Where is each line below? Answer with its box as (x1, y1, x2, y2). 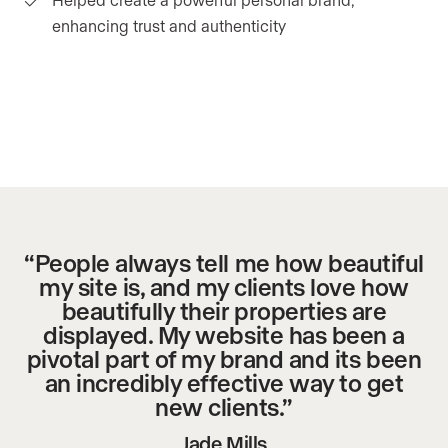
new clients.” (155, 392, 293, 422)
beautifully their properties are (61, 296, 387, 326)
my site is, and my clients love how (39, 272, 409, 302)
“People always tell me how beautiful (24, 248, 424, 278)
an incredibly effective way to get (44, 368, 404, 398)
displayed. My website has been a (43, 320, 405, 350)
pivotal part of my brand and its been (26, 344, 422, 374)
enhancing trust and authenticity (52, 16, 286, 36)
